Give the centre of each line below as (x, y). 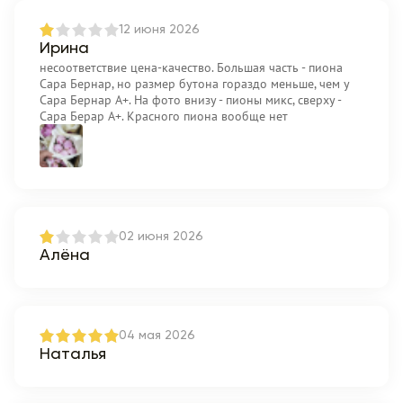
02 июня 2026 (161, 237)
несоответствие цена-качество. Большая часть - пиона (191, 67)
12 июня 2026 (159, 30)
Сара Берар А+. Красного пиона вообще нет (164, 116)
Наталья (73, 354)
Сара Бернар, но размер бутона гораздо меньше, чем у (194, 84)
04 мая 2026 (157, 336)
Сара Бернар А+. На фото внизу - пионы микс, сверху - (190, 100)
